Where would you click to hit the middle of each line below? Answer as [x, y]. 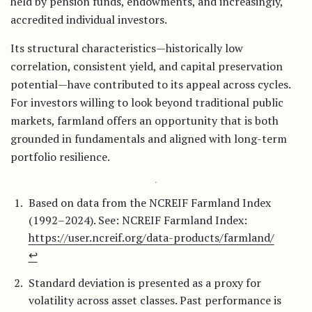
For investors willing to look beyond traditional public [147, 102]
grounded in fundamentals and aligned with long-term [149, 139]
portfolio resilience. [60, 157]
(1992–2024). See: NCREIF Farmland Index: [138, 220]
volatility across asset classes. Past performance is [155, 300]
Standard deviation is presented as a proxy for [145, 283]
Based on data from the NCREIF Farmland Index [149, 203]
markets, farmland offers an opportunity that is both [145, 120]
